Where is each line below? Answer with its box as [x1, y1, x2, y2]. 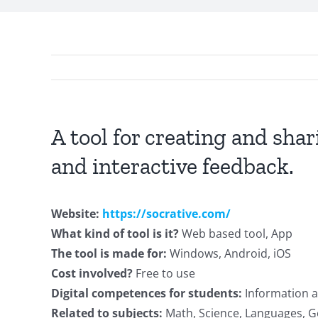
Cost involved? [51, 265, 136, 281]
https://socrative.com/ [102, 206, 231, 221]
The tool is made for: [51, 246, 170, 261]
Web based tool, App [182, 226, 292, 241]
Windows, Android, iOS [170, 246, 291, 261]
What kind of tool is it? [51, 226, 182, 241]
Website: [51, 206, 102, 221]
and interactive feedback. [51, 153, 294, 180]
